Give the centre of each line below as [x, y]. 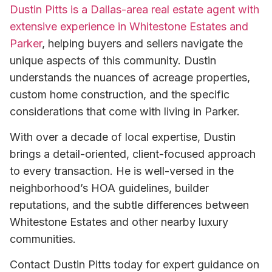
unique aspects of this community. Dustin [113, 60]
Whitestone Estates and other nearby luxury [119, 222]
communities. [43, 239]
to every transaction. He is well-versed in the [122, 171]
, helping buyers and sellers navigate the [142, 43]
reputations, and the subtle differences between [129, 205]
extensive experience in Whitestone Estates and [129, 26]
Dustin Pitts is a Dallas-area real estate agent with [134, 9]
